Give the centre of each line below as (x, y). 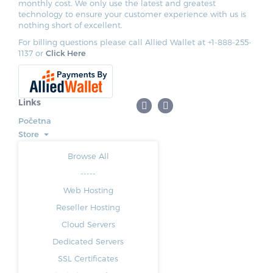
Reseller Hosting (88, 207)
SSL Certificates (88, 258)
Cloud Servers (88, 224)
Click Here (66, 53)
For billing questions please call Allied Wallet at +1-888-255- (135, 42)
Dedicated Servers (88, 241)
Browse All (88, 156)
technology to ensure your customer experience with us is (132, 14)
